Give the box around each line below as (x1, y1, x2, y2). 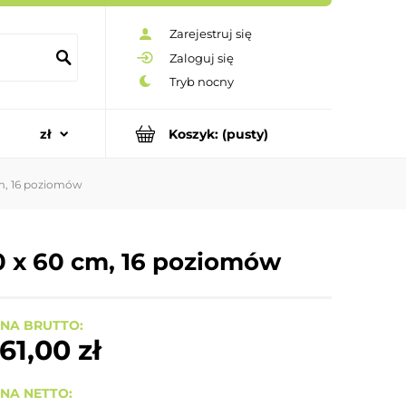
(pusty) (222, 125, 268, 142)
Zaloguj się (169, 50, 234, 65)
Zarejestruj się (169, 26, 252, 42)
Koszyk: (169, 125, 218, 142)
